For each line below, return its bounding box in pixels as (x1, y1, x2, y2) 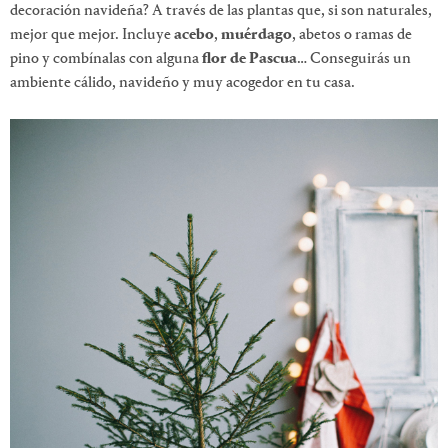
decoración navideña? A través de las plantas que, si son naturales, (10, 3, 432, 20)
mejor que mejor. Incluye (10, 27, 174, 44)
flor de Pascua (199, 51, 297, 68)
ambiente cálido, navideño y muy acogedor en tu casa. (10, 75, 355, 92)
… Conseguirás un (297, 51, 411, 68)
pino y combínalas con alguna (10, 51, 199, 68)
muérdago (221, 27, 292, 44)
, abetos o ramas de (292, 27, 412, 44)
